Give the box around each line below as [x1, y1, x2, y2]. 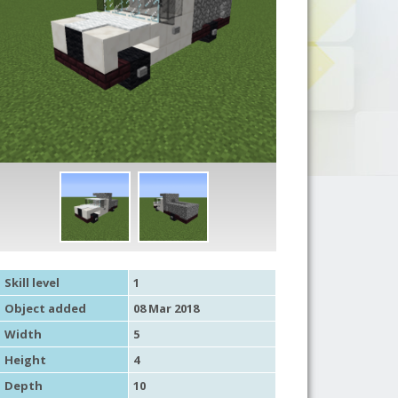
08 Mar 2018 [132, 299, 199, 316]
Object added [4, 299, 86, 316]
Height [4, 351, 46, 368]
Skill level [4, 274, 60, 291]
